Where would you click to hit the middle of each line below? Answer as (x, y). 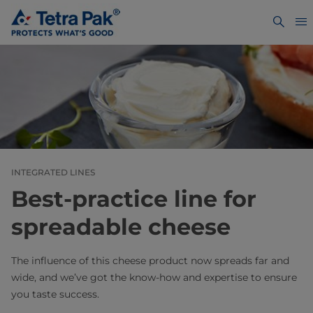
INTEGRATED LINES (53, 173)
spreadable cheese (121, 227)
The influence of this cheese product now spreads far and (150, 261)
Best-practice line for (134, 199)
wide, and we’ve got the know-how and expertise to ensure (154, 278)
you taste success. (55, 294)
